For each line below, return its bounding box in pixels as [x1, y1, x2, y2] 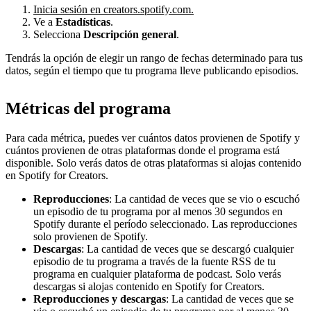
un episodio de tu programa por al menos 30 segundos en [33, 205, 283, 217]
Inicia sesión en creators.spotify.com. [33, 3, 194, 15]
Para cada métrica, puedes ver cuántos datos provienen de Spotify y [6, 131, 300, 144]
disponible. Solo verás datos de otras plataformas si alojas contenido [6, 156, 301, 169]
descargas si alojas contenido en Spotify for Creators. [33, 280, 264, 292]
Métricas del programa [6, 99, 171, 117]
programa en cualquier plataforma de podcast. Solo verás [33, 267, 281, 280]
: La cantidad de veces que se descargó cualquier [81, 242, 294, 255]
